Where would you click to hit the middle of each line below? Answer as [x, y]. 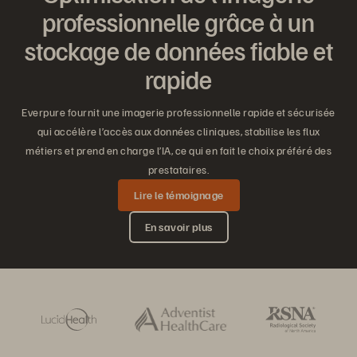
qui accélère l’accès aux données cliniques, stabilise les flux [178, 131]
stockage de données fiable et [178, 51]
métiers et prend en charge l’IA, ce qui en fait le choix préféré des [178, 151]
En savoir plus [178, 227]
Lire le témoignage [178, 195]
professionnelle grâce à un [178, 22]
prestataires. [178, 170]
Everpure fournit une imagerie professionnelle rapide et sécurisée [178, 112]
